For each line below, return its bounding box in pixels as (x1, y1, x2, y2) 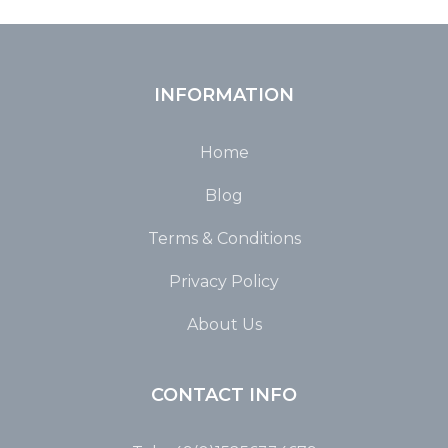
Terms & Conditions (147, 228, 301, 248)
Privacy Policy (169, 271, 279, 291)
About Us (186, 314, 262, 334)
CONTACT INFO (151, 383, 297, 406)
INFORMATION (154, 83, 294, 106)
